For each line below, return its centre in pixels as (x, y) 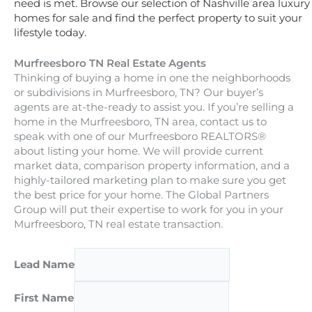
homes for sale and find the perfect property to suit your (158, 18)
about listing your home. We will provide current (139, 151)
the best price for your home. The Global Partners (141, 195)
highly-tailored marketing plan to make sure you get (150, 180)
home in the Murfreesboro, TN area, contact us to (140, 122)
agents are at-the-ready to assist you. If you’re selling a (154, 107)
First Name (44, 298)
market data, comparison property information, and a (152, 165)
